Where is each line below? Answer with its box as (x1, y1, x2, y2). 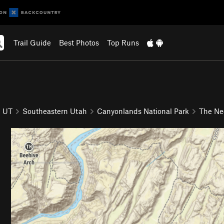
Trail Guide (13, 38, 51, 47)
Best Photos (58, 38, 99, 47)
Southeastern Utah (22, 106, 87, 115)
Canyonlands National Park (97, 106, 189, 115)
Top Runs (106, 38, 139, 47)
